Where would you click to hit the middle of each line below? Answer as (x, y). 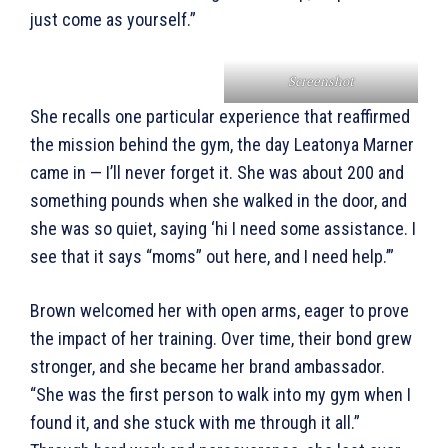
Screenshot (321, 80)
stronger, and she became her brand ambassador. (207, 366)
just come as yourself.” (116, 19)
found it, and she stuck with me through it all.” (195, 422)
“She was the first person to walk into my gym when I (220, 394)
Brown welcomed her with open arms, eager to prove (219, 310)
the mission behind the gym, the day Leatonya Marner (222, 144)
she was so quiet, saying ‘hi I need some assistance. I (223, 228)
